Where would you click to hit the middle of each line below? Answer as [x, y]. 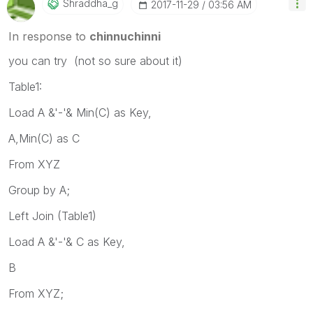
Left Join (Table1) [52, 216]
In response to [49, 36]
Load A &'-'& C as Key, [67, 241]
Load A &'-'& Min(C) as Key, [80, 112]
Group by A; [39, 190]
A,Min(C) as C [44, 138]
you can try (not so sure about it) [95, 60]
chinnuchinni [125, 36]
